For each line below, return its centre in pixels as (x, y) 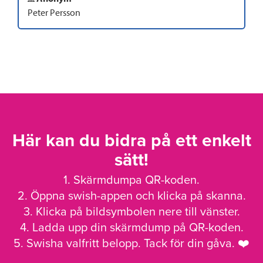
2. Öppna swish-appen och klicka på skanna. (131, 196)
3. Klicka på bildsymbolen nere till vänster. (131, 212)
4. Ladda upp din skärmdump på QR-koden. (131, 228)
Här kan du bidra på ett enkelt (131, 141)
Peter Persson (54, 13)
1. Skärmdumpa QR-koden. (131, 181)
